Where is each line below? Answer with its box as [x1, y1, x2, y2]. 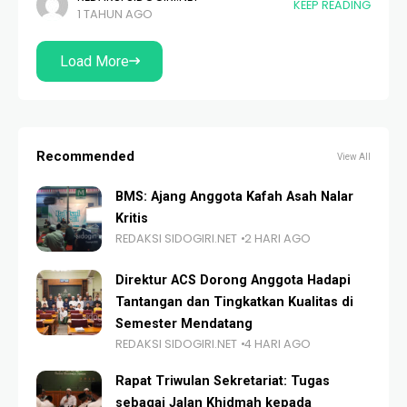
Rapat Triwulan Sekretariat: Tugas [115, 372, 330, 389]
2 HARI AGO [244, 230, 311, 246]
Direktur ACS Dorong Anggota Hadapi [115, 272, 351, 288]
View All [337, 151, 371, 162]
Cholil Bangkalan [36, 35, 133, 53]
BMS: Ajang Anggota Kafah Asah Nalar [115, 188, 353, 204]
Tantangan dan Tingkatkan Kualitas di [115, 293, 353, 310]
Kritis [115, 210, 148, 226]
